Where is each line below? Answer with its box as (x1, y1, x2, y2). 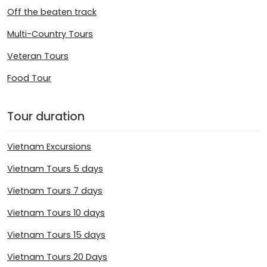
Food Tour (7, 72, 51, 84)
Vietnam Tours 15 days (7, 229, 105, 241)
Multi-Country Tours (7, 27, 93, 40)
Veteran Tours (7, 49, 69, 62)
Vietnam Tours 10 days (7, 207, 105, 219)
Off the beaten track (7, 5, 97, 18)
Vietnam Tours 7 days (7, 185, 103, 197)
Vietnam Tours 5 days (7, 163, 103, 175)
